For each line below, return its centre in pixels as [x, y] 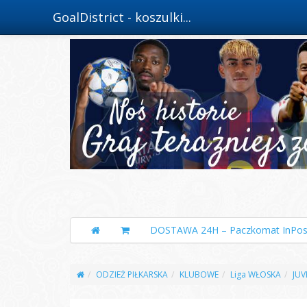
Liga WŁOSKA [256, 274]
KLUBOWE [199, 274]
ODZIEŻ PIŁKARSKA [132, 274]
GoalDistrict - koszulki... [122, 17]
